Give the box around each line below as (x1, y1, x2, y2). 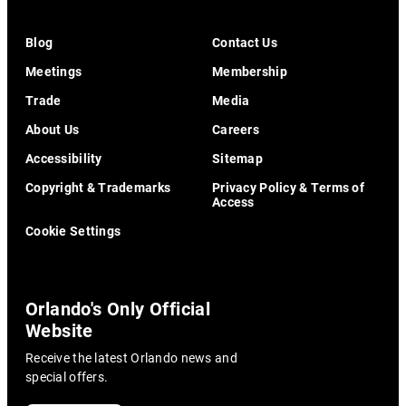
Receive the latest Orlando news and (25, 348, 237, 366)
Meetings (25, 62, 82, 80)
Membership (212, 62, 287, 80)
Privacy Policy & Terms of (212, 178, 364, 196)
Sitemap (212, 149, 263, 167)
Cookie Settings (25, 221, 121, 239)
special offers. (25, 367, 109, 385)
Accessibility (25, 149, 102, 167)
